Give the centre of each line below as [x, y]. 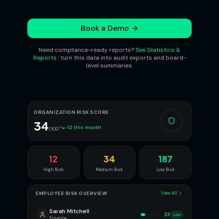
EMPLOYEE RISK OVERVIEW [71, 193]
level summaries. [109, 66]
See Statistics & [158, 50]
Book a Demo [105, 28]
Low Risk [166, 170]
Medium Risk [109, 170]
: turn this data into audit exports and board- [122, 58]
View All [169, 193]
